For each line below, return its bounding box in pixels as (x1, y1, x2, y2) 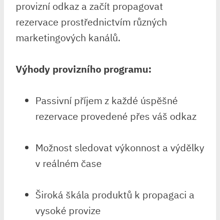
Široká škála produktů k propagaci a (35, 188, 194, 201)
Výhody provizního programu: (16, 62, 152, 76)
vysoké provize (35, 204, 101, 217)
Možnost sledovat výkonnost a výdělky (35, 141, 204, 154)
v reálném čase (35, 157, 102, 170)
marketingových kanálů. (16, 31, 120, 44)
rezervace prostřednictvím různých (16, 15, 167, 28)
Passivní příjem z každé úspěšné (35, 94, 178, 107)
